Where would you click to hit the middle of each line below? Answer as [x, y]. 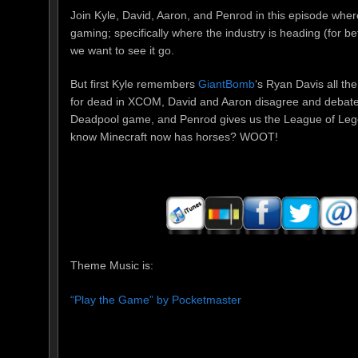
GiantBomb [227, 84]
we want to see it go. [122, 50]
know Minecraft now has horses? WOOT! [174, 137]
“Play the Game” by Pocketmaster [156, 299]
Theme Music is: [112, 266]
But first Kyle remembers [134, 84]
